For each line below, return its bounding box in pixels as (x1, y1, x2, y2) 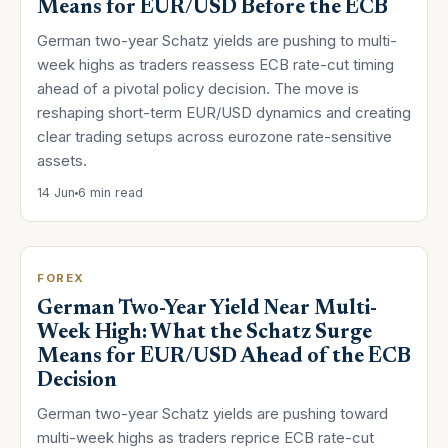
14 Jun (37, 185, 75, 201)
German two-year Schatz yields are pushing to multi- (37, 31, 397, 51)
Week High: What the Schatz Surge (37, 322, 372, 344)
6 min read (78, 185, 143, 201)
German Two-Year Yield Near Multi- (37, 298, 377, 320)
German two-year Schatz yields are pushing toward (37, 404, 388, 424)
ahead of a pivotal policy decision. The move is (37, 79, 359, 99)
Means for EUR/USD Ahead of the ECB (37, 346, 411, 368)
